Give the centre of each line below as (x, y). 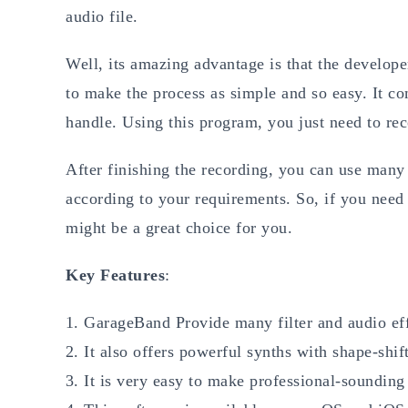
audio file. (102, 17)
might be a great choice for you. (179, 228)
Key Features (115, 275)
